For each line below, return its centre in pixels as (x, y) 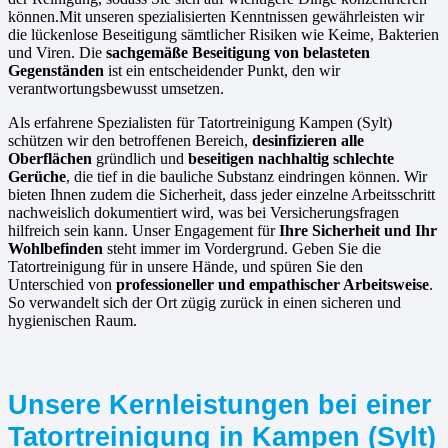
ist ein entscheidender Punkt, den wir (222, 71)
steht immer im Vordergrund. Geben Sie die (242, 249)
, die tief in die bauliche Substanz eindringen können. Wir (246, 177)
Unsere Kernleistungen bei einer (220, 404)
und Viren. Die (57, 53)
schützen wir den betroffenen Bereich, (130, 141)
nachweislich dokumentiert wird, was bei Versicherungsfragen (203, 213)
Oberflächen (50, 159)
